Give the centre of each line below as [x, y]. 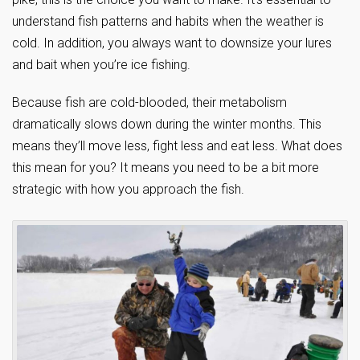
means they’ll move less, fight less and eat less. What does [177, 145]
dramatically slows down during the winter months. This [167, 124]
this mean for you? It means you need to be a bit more [166, 167]
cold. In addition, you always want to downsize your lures [172, 43]
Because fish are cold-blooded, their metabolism [149, 102]
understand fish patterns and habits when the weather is [168, 21]
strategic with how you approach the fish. [128, 189]
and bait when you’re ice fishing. [101, 64]
